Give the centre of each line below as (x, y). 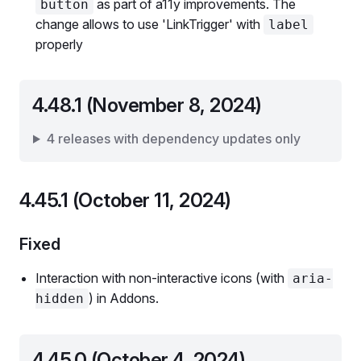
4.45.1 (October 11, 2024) (125, 200)
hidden (60, 299)
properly (59, 44)
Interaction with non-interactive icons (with (162, 278)
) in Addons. (124, 298)
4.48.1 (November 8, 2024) (147, 105)
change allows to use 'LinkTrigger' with (149, 24)
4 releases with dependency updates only (173, 139)
